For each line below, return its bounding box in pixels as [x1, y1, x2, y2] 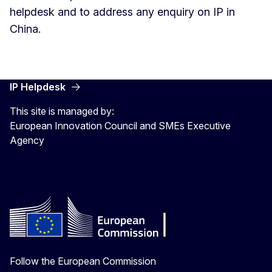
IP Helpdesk [10, 80, 66, 93]
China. [10, 22, 41, 35]
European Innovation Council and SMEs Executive [10, 119, 231, 132]
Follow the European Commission [10, 254, 156, 267]
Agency [10, 134, 44, 146]
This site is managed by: [10, 104, 114, 117]
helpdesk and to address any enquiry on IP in [10, 5, 235, 18]
